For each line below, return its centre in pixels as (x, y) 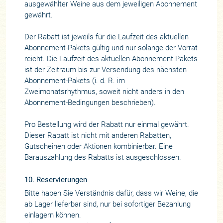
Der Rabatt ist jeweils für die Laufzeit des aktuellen (106, 37)
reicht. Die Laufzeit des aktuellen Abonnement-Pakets (111, 59)
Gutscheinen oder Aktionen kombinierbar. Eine (98, 147)
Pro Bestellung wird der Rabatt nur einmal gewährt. (107, 125)
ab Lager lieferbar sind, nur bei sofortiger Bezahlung (107, 204)
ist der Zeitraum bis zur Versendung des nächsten (105, 70)
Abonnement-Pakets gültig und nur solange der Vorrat (111, 48)
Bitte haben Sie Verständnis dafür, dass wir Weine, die (111, 193)
